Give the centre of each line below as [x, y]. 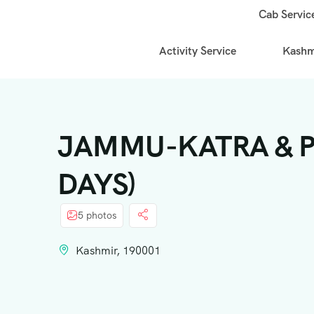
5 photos [97, 216]
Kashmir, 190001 [118, 250]
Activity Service [198, 50]
